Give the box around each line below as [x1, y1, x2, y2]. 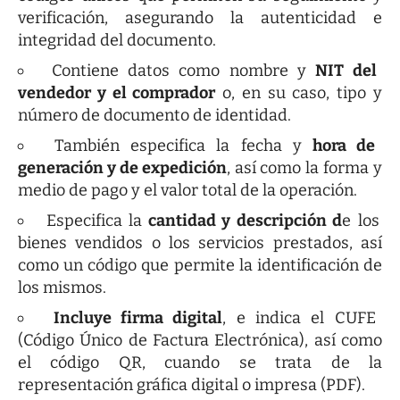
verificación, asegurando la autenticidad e [18, 8, 382, 29]
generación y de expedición [18, 158, 227, 179]
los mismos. [18, 278, 106, 298]
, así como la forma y [226, 158, 382, 179]
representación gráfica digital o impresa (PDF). [18, 375, 365, 396]
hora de [312, 136, 375, 156]
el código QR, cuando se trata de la [18, 353, 382, 373]
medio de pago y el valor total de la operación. [18, 180, 357, 201]
